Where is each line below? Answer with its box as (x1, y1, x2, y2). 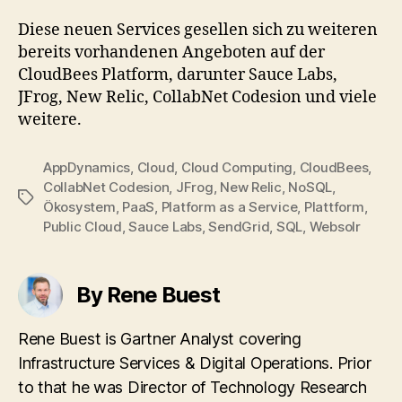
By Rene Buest (76, 281, 221, 308)
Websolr (309, 217, 361, 235)
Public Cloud (43, 217, 122, 235)
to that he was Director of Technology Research (18, 377, 367, 397)
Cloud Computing (180, 158, 293, 176)
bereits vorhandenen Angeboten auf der (18, 41, 325, 63)
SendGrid (208, 217, 270, 235)
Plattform (303, 197, 364, 215)
